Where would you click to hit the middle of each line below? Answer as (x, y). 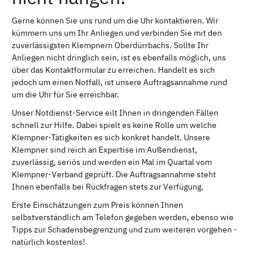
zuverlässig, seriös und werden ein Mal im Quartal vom (112, 162)
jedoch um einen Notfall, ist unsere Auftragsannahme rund (119, 82)
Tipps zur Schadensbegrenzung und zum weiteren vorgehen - (124, 229)
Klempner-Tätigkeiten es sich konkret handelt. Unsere (111, 137)
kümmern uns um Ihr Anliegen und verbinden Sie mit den (117, 33)
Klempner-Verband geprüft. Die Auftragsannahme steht (114, 174)
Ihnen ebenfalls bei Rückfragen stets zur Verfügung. (108, 186)
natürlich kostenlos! (48, 242)
